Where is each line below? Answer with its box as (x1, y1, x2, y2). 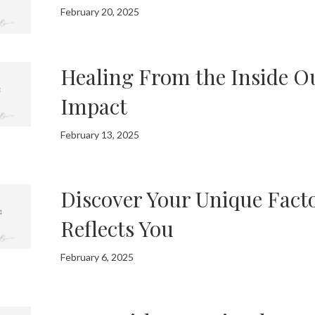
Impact (60, 91, 128, 120)
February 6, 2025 (60, 250, 134, 263)
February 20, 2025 (60, 6, 140, 18)
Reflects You (60, 214, 174, 243)
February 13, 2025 (60, 128, 140, 141)
